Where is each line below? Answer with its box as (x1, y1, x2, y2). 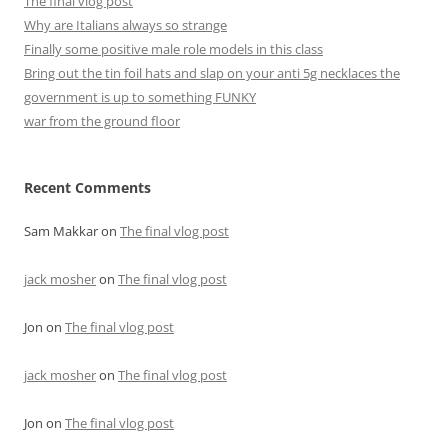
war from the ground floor (24, 112, 180, 131)
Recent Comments (24, 178, 151, 198)
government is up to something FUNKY (24, 88, 256, 107)
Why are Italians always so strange (24, 16, 227, 35)
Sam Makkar (24, 222, 98, 241)
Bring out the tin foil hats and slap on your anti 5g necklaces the (24, 64, 400, 83)
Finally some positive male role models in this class (24, 40, 323, 59)
